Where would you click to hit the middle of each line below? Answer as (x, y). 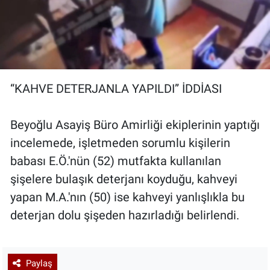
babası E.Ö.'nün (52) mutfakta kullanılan (116, 161)
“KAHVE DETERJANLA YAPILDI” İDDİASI (116, 89)
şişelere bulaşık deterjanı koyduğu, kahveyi (124, 179)
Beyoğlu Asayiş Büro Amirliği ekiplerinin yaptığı (135, 125)
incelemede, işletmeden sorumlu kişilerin (120, 143)
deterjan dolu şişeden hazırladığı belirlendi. (125, 215)
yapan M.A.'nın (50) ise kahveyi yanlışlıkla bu (127, 197)
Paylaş (39, 263)
